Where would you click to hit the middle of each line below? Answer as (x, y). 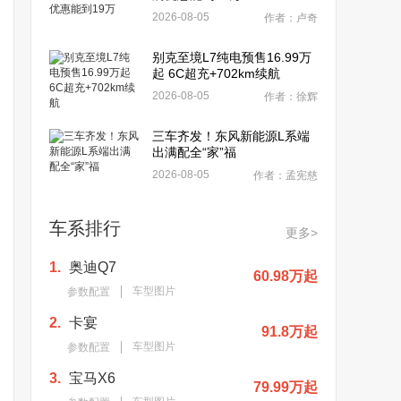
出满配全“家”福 (194, 152)
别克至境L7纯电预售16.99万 (232, 57)
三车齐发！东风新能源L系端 (231, 136)
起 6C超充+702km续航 (216, 73)
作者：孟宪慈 (286, 175)
